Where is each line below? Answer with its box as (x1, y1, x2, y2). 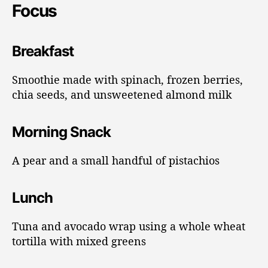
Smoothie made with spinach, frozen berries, (12, 72, 243, 87)
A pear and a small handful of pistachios (12, 153, 220, 167)
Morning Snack (12, 123, 111, 141)
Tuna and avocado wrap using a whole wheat (12, 218, 245, 233)
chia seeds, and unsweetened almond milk (12, 87, 232, 102)
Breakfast (12, 42, 74, 60)
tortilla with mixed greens (12, 233, 146, 248)
